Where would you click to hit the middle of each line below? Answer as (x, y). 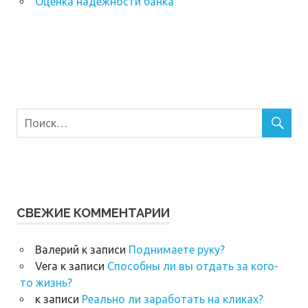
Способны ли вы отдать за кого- (192, 266)
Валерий (57, 250)
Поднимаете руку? (176, 250)
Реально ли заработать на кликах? (172, 299)
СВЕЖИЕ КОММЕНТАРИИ (93, 213)
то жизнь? (46, 283)
